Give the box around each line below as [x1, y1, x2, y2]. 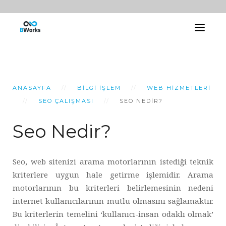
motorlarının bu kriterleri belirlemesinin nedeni [13, 183, 213, 193]
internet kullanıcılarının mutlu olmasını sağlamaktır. [13, 196, 213, 206]
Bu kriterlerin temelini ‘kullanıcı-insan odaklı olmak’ [13, 209, 213, 219]
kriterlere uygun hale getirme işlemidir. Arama [13, 169, 213, 180]
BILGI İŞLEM [77, 84, 121, 91]
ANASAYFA [13, 84, 51, 91]
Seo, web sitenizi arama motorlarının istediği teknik [13, 156, 213, 166]
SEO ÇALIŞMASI [38, 97, 94, 104]
